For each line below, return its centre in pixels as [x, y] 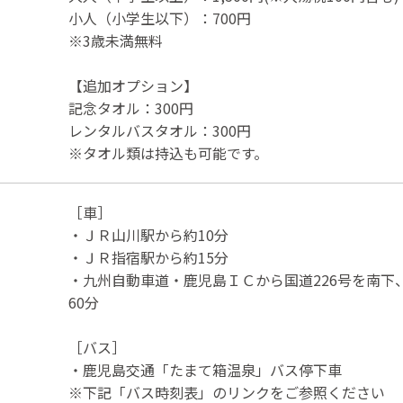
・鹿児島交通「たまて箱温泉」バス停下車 [205, 369]
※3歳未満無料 [116, 40]
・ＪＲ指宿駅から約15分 [148, 257]
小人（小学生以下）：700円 [160, 18]
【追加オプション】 [133, 85]
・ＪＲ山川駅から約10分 [148, 234]
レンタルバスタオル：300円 [160, 130]
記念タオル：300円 [131, 107]
